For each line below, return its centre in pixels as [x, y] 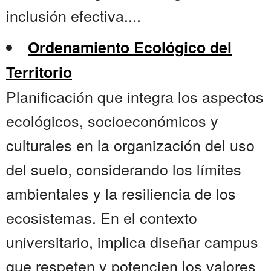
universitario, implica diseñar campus [132, 242]
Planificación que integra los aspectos [135, 96]
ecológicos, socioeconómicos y [112, 121]
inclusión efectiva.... [73, 15]
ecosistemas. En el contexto [102, 217]
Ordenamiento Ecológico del [130, 47]
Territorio [39, 72]
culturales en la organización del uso [130, 145]
